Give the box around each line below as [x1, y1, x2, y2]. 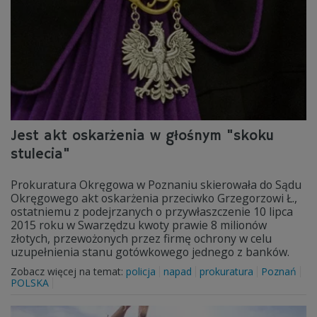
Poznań [261, 265, 296, 278]
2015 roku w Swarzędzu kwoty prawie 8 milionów [11, 217, 267, 233]
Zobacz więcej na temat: [11, 265, 126, 278]
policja [126, 265, 156, 278]
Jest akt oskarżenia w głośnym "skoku [11, 127, 274, 145]
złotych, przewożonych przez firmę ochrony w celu [11, 231, 272, 246]
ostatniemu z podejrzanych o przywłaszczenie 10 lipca [11, 204, 293, 219]
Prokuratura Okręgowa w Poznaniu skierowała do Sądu [11, 177, 301, 192]
